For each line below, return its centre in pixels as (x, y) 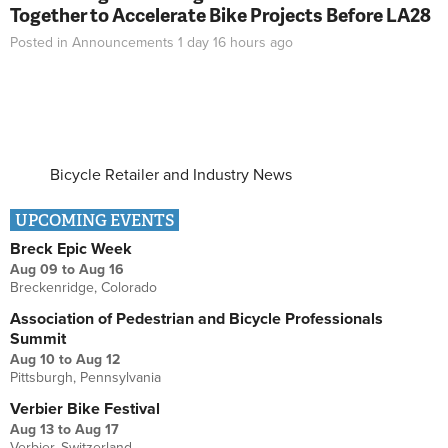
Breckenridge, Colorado (83, 288)
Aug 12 (98, 360)
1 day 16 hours (222, 43)
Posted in (41, 43)
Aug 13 (32, 430)
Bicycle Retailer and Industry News (171, 175)
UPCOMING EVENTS (94, 221)
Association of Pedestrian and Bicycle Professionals (196, 319)
